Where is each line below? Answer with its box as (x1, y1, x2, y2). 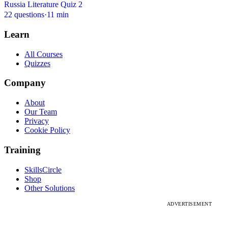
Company (4, 77, 46, 89)
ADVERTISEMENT (166, 201, 212, 207)
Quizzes (24, 59, 50, 68)
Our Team (24, 107, 57, 117)
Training (4, 144, 41, 155)
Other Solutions (24, 183, 75, 192)
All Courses (24, 49, 63, 59)
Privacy (24, 117, 49, 126)
